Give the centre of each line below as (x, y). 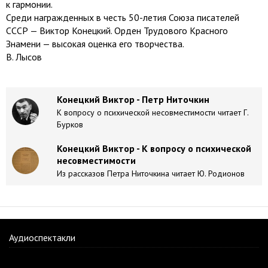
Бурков (70, 124)
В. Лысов (24, 57)
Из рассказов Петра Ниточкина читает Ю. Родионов (151, 173)
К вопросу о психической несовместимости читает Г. (153, 112)
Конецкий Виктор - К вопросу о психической (154, 148)
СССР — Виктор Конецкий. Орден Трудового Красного (117, 31)
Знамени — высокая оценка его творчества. (95, 44)
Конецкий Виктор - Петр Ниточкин (133, 99)
